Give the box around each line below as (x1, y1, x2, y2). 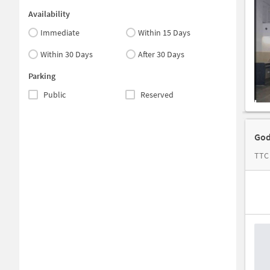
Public (43, 89, 66, 100)
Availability (28, 8, 70, 19)
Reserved (140, 89, 174, 100)
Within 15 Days (138, 27, 191, 38)
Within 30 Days (40, 49, 93, 60)
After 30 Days (138, 49, 185, 60)
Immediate (40, 27, 80, 38)
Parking (28, 71, 55, 81)
